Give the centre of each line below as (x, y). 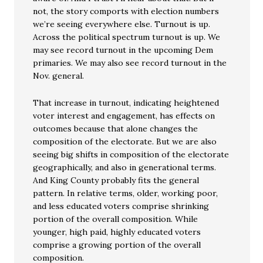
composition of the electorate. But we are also (125, 142)
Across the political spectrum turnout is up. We (127, 37)
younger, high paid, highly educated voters (117, 232)
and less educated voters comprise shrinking (121, 206)
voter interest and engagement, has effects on (124, 116)
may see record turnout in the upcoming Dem (123, 50)
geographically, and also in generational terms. (125, 168)
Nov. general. (59, 76)
